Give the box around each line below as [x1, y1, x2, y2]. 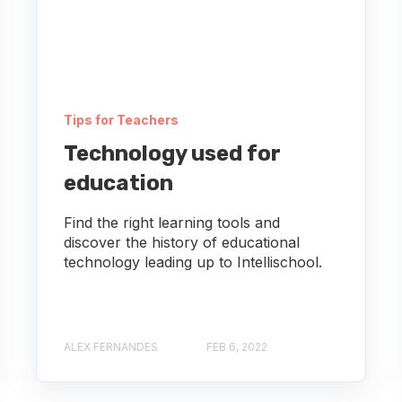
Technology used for [63, 140, 281, 166]
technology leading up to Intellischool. [63, 252, 322, 271]
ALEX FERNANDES [63, 339, 158, 354]
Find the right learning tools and [63, 213, 280, 232]
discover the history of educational [63, 232, 300, 251]
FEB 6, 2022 [205, 339, 267, 354]
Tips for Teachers [63, 111, 179, 127]
